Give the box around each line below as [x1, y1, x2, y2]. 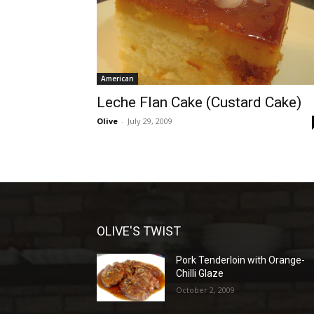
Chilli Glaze [176, 268, 224, 279]
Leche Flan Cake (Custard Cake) [97, 94, 301, 111]
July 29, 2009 [128, 116, 172, 126]
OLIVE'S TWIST [97, 224, 181, 238]
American [101, 74, 134, 83]
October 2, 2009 [176, 285, 235, 295]
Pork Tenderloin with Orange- [176, 254, 306, 266]
